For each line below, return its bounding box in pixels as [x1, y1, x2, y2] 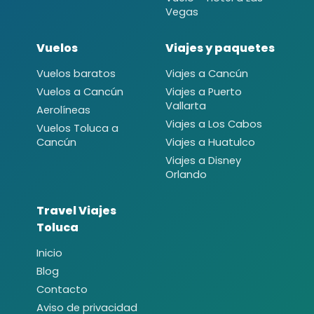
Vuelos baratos [36, 66, 116, 81]
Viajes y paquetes [165, 39, 275, 56]
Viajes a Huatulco [165, 135, 255, 149]
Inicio [36, 245, 62, 260]
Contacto [36, 282, 88, 296]
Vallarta [165, 98, 206, 113]
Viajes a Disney [165, 153, 241, 168]
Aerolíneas [36, 102, 90, 117]
